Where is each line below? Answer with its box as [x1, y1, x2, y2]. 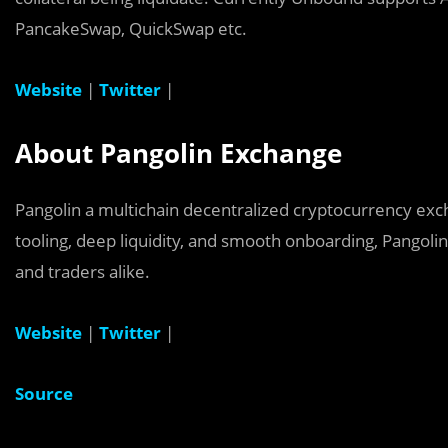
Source [15, 382, 73, 405]
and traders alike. [15, 260, 150, 283]
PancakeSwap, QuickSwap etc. [15, 17, 247, 40]
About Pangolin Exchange [15, 135, 342, 171]
